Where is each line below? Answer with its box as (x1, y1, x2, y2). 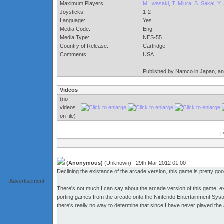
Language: (60, 17, 85, 23)
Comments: (60, 51, 88, 57)
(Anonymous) (66, 160, 103, 166)
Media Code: (60, 26, 90, 32)
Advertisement (9, 178, 44, 184)
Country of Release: (60, 43, 108, 49)
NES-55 (143, 34, 162, 40)
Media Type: (60, 34, 89, 40)
